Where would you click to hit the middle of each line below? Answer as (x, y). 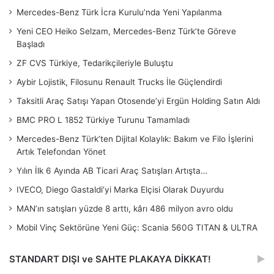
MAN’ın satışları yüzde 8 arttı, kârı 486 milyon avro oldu (125, 208)
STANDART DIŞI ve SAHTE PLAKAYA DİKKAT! (110, 259)
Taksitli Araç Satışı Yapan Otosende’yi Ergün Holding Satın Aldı (138, 101)
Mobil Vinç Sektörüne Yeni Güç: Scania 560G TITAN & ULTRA (137, 227)
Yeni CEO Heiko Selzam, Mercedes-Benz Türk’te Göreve (126, 31)
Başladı (31, 44)
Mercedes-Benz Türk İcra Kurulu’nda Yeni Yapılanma (119, 12)
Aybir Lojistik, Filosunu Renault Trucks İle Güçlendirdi (119, 82)
